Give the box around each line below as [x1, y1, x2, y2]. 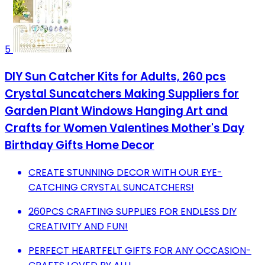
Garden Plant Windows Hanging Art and [5, 102, 228, 119]
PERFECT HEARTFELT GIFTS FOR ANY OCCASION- [28, 243, 251, 257]
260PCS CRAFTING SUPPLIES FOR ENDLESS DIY [28, 204, 237, 218]
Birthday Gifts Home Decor [5, 137, 154, 153]
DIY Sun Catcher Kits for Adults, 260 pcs [5, 68, 226, 85]
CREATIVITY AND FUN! [28, 219, 128, 233]
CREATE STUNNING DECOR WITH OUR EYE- [28, 165, 222, 179]
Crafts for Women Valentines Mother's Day [5, 119, 244, 136]
